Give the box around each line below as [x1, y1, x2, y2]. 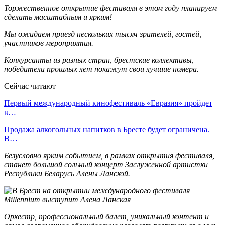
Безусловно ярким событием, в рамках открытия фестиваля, [4, 151, 214, 160]
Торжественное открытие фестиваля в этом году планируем [4, 3, 217, 12]
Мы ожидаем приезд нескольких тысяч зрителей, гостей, [4, 29, 201, 38]
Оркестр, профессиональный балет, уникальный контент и [4, 212, 209, 221]
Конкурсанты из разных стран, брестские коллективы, [4, 55, 194, 64]
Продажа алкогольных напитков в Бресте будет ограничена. [4, 125, 209, 134]
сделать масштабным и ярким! [4, 12, 112, 21]
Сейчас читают [4, 81, 56, 90]
